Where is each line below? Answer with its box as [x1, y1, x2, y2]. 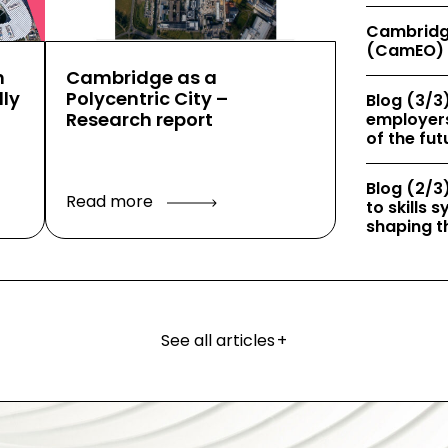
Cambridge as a [65, 65, 217, 90]
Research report [65, 107, 213, 132]
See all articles [160, 329, 275, 352]
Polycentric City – [65, 86, 228, 111]
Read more [65, 190, 157, 213]
